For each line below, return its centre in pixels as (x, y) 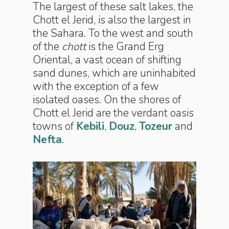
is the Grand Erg (125, 47)
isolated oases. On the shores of (107, 100)
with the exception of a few (96, 86)
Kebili (90, 126)
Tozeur (156, 126)
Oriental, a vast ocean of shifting (107, 60)
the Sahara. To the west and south (113, 33)
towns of (54, 126)
